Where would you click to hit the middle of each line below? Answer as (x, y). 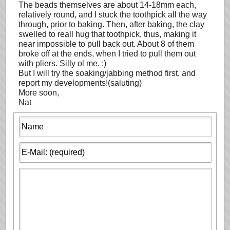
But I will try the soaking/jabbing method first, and (107, 73)
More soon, (39, 93)
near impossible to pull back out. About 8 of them (106, 44)
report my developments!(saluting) (80, 83)
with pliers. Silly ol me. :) (62, 63)
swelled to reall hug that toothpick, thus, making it (107, 34)
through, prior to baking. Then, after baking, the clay (111, 24)
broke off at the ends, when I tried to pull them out (107, 54)
